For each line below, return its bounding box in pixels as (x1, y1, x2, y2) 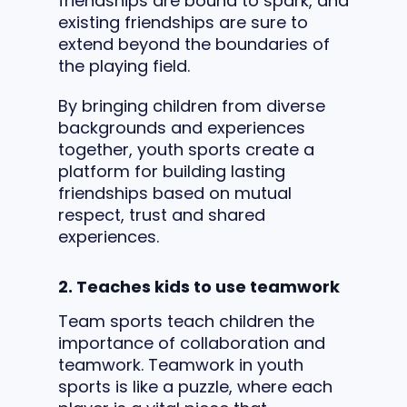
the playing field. (58, 54, 190, 77)
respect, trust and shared (58, 203, 265, 226)
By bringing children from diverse (58, 94, 325, 117)
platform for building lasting (58, 159, 285, 183)
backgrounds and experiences (58, 115, 305, 139)
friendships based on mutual (58, 181, 292, 204)
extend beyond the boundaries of (58, 32, 330, 55)
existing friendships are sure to (58, 10, 308, 34)
